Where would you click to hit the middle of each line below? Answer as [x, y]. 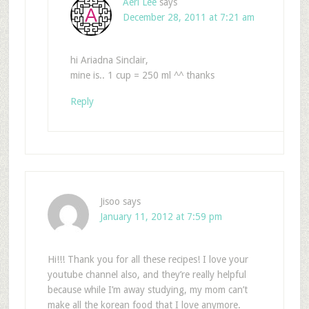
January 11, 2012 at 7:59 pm [161, 217]
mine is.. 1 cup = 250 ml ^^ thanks [142, 76]
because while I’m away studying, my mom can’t [147, 290]
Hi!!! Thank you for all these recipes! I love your [148, 260]
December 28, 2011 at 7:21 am [188, 18]
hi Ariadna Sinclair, [109, 60]
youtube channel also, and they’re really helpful [147, 275]
